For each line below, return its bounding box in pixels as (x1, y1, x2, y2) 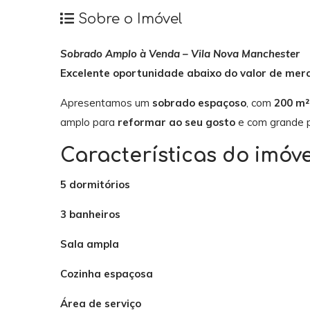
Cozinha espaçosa (60, 266, 153, 280)
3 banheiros (60, 207, 120, 221)
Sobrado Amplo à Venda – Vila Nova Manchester (60, 47, 300, 61)
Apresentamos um (60, 96, 152, 110)
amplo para (60, 116, 118, 129)
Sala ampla (60, 237, 119, 250)
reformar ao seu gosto (118, 116, 235, 129)
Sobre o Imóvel (74, 10, 183, 27)
